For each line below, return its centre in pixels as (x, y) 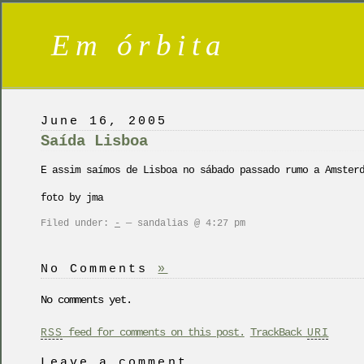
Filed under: (78, 223)
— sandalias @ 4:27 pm (183, 223)
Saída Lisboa (94, 141)
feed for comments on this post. (153, 332)
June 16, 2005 (104, 121)
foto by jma (72, 199)
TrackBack (278, 332)
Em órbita (139, 45)
